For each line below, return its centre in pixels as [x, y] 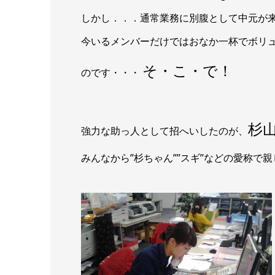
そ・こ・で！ [188, 71]
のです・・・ [112, 73]
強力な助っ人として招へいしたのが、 [165, 131]
